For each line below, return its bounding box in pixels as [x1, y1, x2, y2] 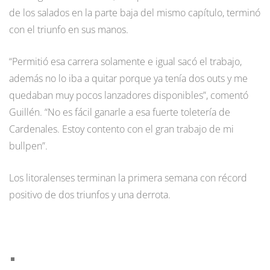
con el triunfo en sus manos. [9, 22, 128, 36]
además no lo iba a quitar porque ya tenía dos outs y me [9, 71, 248, 85]
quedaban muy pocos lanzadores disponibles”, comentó [9, 88, 248, 102]
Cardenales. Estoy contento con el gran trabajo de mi [9, 122, 234, 136]
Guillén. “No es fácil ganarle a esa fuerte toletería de [9, 105, 230, 119]
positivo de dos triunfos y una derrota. [9, 187, 171, 201]
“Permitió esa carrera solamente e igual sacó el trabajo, [9, 54, 242, 68]
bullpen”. [9, 139, 48, 152]
